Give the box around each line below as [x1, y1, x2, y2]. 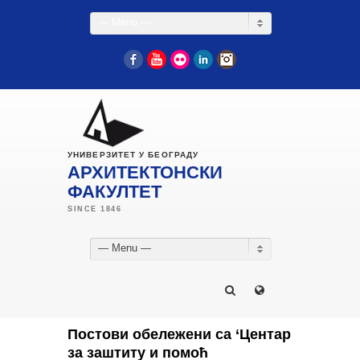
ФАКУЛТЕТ [67, 182, 162, 202]
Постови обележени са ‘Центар [67, 326, 291, 342]
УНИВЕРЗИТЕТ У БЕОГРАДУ [67, 150, 199, 159]
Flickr [190, 53, 215, 65]
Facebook [143, 53, 189, 65]
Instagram [236, 53, 283, 65]
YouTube [166, 53, 207, 65]
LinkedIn [213, 53, 252, 65]
